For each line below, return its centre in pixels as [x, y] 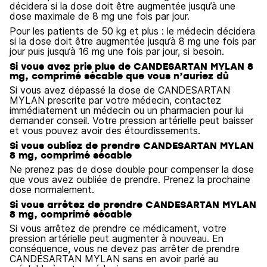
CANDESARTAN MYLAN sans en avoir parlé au [114, 259]
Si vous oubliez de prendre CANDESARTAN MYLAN [132, 145]
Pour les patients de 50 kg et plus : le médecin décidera [132, 31]
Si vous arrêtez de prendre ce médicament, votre [118, 228]
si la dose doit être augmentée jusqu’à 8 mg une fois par [133, 41]
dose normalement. [52, 190]
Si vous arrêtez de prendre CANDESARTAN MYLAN [133, 204]
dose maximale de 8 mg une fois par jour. [100, 16]
